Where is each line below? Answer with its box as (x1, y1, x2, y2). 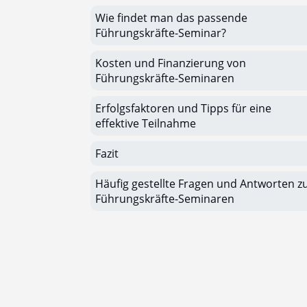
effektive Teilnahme (95, 116, 196, 131)
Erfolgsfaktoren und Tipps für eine (95, 101, 271, 116)
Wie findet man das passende (95, 10, 247, 25)
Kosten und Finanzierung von (95, 56, 246, 71)
